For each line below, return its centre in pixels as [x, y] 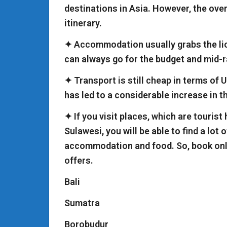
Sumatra [82, 203]
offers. [79, 160]
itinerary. [83, 23]
